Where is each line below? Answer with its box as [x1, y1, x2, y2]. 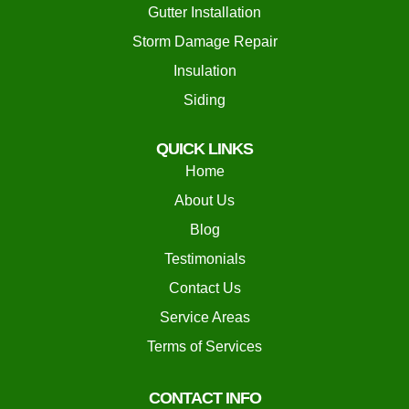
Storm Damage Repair [131, 34, 278, 50]
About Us [174, 193, 235, 209]
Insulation [173, 63, 236, 79]
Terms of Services [147, 339, 262, 355]
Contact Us [168, 280, 241, 297]
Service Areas [159, 309, 250, 326]
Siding [184, 92, 225, 109]
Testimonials [163, 251, 246, 267]
